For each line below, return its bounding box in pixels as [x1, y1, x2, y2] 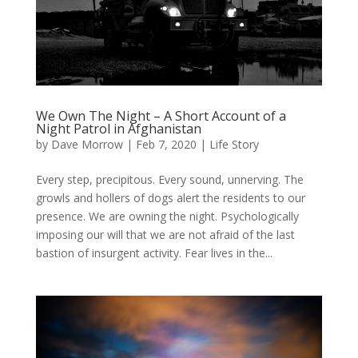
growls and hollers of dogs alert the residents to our [35, 189, 305, 205]
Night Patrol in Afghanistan [35, 119, 201, 137]
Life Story [209, 136, 259, 152]
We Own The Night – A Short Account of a [35, 106, 286, 125]
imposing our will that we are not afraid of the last [35, 226, 295, 242]
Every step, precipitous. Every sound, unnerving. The [35, 171, 304, 187]
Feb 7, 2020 [135, 136, 197, 152]
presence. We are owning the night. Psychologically [35, 208, 299, 224]
